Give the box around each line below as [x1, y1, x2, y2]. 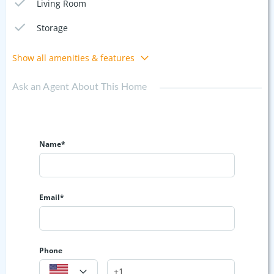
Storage [37, 21, 68, 34]
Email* [39, 191, 64, 202]
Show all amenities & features [12, 51, 135, 64]
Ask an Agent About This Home [12, 80, 147, 92]
